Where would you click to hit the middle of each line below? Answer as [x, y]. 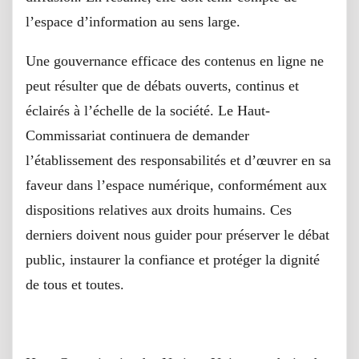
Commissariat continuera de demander [137, 135]
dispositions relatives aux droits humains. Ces [159, 210]
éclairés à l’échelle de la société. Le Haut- [148, 110]
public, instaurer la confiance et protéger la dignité [173, 259]
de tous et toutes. [75, 284]
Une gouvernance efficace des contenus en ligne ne [175, 61]
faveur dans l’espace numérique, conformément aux [176, 185]
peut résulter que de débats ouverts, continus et [162, 85]
